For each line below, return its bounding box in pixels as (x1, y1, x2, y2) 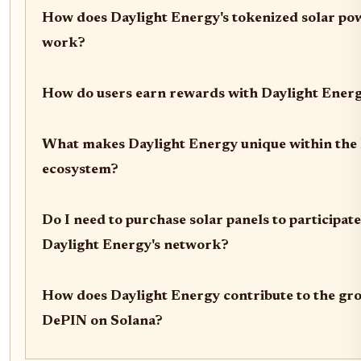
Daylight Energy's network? (42, 239, 229, 254)
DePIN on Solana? (42, 314, 163, 330)
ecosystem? (42, 163, 118, 178)
